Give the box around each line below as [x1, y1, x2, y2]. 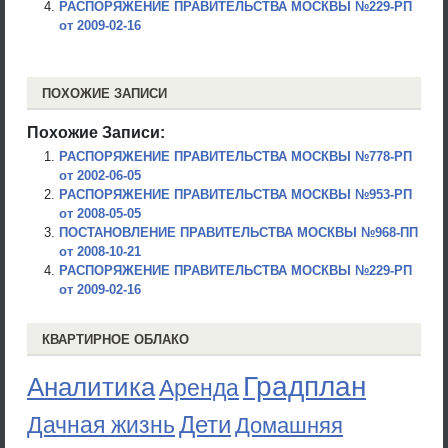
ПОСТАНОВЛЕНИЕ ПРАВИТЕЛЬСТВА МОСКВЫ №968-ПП [59, 225, 418, 240]
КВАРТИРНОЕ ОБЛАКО [42, 332, 189, 347]
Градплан [243, 371, 366, 402]
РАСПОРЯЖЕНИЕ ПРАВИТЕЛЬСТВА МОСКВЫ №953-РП [59, 187, 412, 202]
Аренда [159, 375, 239, 401]
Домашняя [235, 413, 343, 438]
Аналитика [27, 372, 155, 402]
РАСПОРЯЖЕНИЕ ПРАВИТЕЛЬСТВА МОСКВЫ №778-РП [59, 149, 412, 164]
